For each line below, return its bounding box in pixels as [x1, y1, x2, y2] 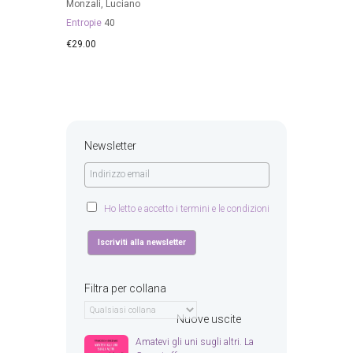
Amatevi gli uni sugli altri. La [135, 336, 254, 348]
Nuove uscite [176, 313, 241, 326]
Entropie [66, 17, 102, 29]
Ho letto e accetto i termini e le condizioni [103, 203, 269, 214]
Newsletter [84, 139, 136, 152]
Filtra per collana [84, 282, 166, 295]
